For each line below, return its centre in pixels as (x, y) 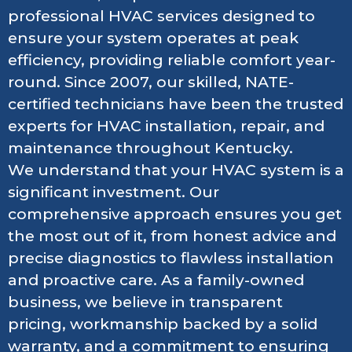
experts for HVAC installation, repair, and (166, 126)
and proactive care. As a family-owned (156, 280)
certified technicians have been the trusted (176, 104)
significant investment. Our (114, 192)
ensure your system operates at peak (153, 38)
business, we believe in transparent (145, 302)
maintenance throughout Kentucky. (150, 148)
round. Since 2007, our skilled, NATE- (151, 82)
